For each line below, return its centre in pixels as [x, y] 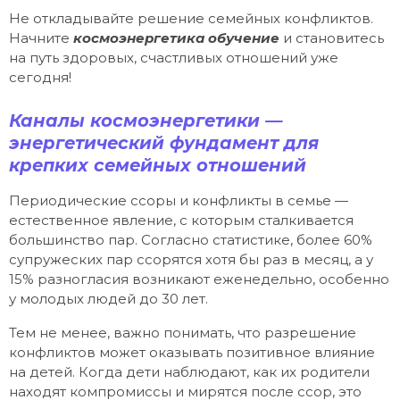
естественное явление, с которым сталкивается [181, 220]
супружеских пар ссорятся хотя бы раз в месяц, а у [191, 259]
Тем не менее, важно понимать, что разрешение [183, 333]
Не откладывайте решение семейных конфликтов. [191, 19]
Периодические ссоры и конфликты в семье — [179, 200]
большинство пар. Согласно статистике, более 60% [191, 239]
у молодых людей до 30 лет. [108, 298]
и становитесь [332, 38]
